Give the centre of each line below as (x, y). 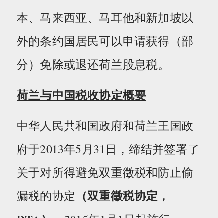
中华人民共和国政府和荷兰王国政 (105, 125)
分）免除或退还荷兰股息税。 (93, 64)
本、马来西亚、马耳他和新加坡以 (105, 17)
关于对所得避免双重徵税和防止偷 (105, 172)
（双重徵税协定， (123, 195)
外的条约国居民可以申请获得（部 (105, 41)
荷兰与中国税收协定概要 (82, 94)
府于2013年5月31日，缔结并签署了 (108, 149)
